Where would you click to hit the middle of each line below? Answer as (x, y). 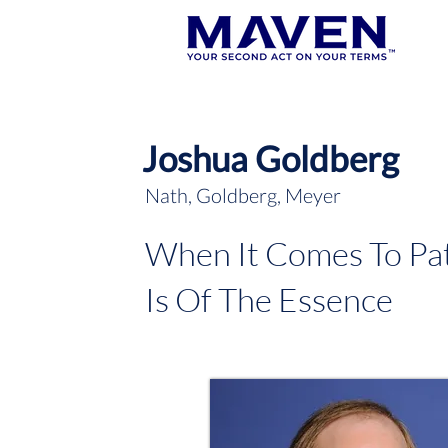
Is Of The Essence (269, 299)
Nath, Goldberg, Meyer (243, 195)
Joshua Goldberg (270, 158)
